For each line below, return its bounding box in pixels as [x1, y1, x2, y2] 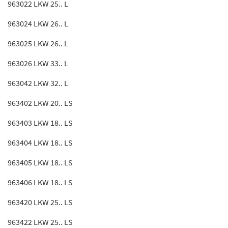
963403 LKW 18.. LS [8, 118, 73, 128]
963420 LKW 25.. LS [8, 197, 73, 207]
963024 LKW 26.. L [8, 18, 68, 28]
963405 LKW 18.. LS [8, 157, 73, 167]
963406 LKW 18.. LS [8, 177, 73, 187]
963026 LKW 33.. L [8, 58, 68, 68]
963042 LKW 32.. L [8, 78, 68, 88]
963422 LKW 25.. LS [8, 217, 73, 227]
